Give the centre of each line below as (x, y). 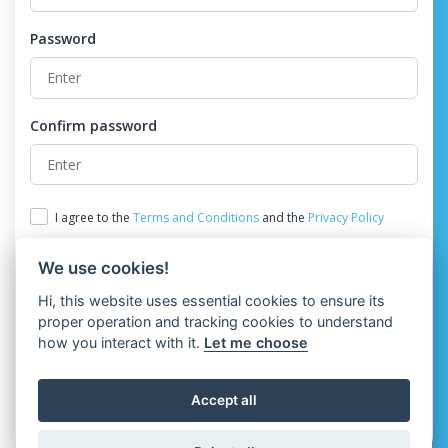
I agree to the (93, 217)
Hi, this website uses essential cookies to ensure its (212, 300)
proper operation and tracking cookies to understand (216, 321)
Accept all (224, 400)
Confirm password (93, 125)
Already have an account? (206, 425)
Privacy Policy (345, 217)
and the (283, 217)
